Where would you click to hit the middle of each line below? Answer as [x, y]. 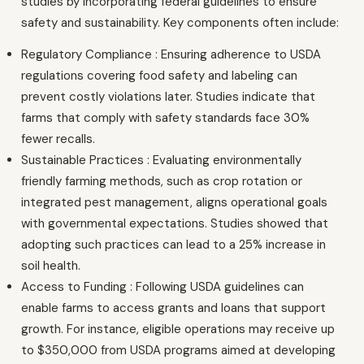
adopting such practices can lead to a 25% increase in [173, 244]
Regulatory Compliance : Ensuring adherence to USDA [171, 54]
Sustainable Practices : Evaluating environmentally [161, 160]
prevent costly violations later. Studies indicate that [168, 96]
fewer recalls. [58, 139]
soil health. [51, 265]
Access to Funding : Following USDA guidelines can [162, 286]
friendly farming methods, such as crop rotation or [162, 181]
